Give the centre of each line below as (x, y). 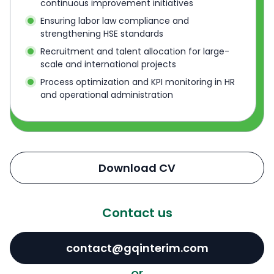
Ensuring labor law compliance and (115, 21)
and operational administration (107, 95)
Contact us (137, 213)
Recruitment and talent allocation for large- (135, 52)
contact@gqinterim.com (137, 248)
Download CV (137, 168)
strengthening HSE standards (102, 34)
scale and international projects (109, 65)
